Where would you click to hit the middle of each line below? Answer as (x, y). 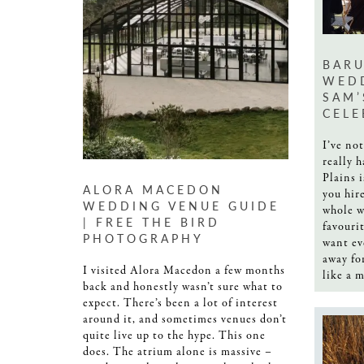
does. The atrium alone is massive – (178, 352)
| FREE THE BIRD (152, 222)
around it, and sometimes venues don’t (185, 320)
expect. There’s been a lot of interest (180, 303)
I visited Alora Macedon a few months (184, 271)
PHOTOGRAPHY (143, 238)
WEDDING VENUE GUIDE (181, 206)
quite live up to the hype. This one (174, 336)
